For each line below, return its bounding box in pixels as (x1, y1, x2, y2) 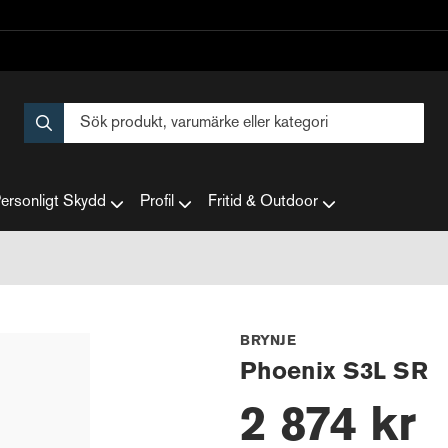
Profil (140, 195, 174, 210)
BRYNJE (240, 335, 296, 348)
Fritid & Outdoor (208, 195, 318, 210)
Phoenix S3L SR (240, 362, 428, 383)
